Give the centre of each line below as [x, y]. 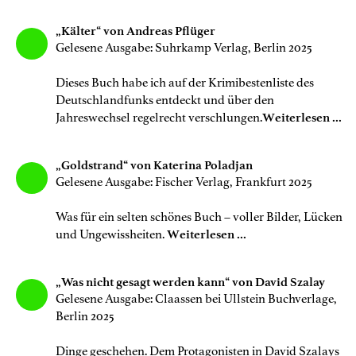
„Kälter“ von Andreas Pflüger [137, 31]
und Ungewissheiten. [111, 234]
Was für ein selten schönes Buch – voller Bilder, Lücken [199, 217]
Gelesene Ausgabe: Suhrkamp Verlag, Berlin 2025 [184, 47]
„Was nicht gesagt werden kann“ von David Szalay [192, 282]
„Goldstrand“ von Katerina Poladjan [155, 165]
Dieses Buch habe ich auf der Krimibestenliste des [185, 82]
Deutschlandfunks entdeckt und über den [165, 100]
